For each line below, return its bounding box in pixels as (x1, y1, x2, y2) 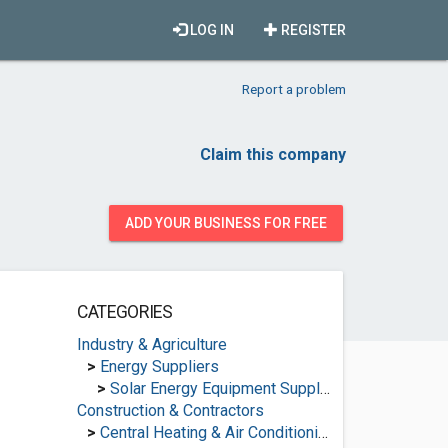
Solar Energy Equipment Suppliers (109, 379, 320, 398)
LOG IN (187, 22, 234, 38)
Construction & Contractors (76, 401, 264, 420)
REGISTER (278, 22, 346, 38)
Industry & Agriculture (76, 335, 227, 354)
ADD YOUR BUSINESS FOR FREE (125, 215, 327, 231)
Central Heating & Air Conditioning (99, 423, 318, 442)
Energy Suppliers (99, 357, 219, 376)
